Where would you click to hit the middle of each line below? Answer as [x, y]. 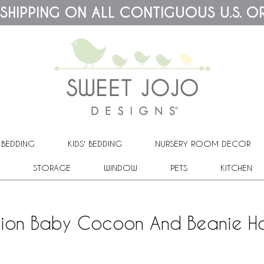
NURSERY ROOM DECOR [203, 143]
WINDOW [120, 167]
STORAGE [52, 167]
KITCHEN [236, 167]
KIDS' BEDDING [95, 143]
